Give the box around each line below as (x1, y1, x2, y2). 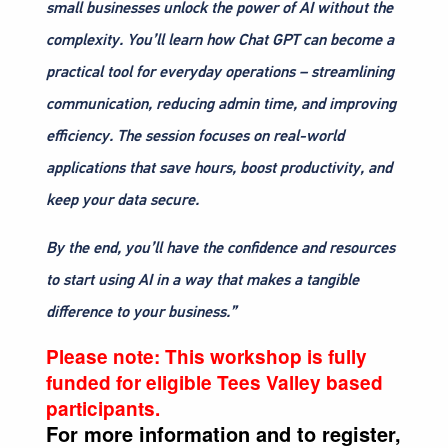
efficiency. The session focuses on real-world (46, 125, 344, 146)
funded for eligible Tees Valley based (46, 368, 383, 396)
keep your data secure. (46, 189, 199, 210)
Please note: (46, 342, 165, 370)
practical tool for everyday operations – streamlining (46, 61, 394, 82)
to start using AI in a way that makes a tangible (46, 269, 359, 290)
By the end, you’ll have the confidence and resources (46, 237, 395, 258)
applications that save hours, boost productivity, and (46, 157, 392, 178)
